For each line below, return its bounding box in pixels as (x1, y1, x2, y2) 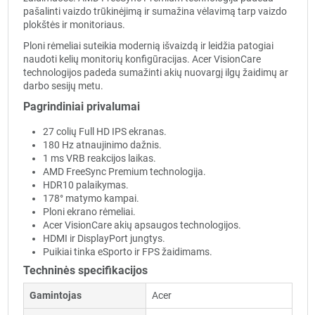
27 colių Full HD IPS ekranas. (42, 125, 167, 137)
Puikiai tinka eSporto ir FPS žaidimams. (42, 245, 212, 257)
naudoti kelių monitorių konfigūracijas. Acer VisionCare (22, 53, 261, 65)
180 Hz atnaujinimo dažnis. (42, 139, 162, 150)
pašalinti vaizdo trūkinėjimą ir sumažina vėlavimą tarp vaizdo (22, 6, 287, 18)
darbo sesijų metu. (22, 80, 103, 92)
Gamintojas (29, 290, 82, 302)
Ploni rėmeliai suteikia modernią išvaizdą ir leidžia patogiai (22, 40, 274, 52)
